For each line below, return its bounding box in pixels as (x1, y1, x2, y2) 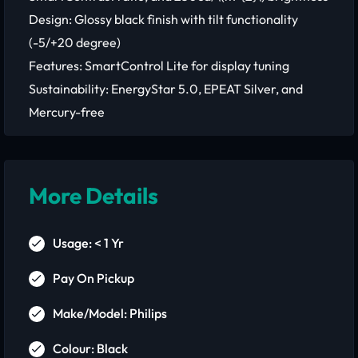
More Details (29, 181, 158, 209)
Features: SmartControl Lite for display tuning (29, 58, 289, 74)
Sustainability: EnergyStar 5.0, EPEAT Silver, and (29, 81, 303, 97)
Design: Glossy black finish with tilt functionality (29, 11, 298, 27)
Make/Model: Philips (53, 305, 167, 321)
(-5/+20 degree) (29, 34, 121, 50)
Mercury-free (29, 104, 105, 120)
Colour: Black (53, 340, 128, 356)
